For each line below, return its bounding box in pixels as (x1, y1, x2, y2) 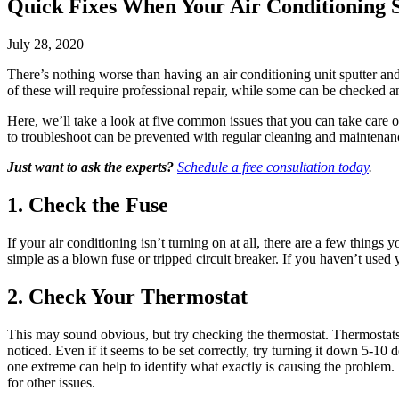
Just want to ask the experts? (7, 159, 174, 175)
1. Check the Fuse (7, 193, 168, 217)
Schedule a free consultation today (177, 159, 369, 175)
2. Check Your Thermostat (7, 285, 248, 309)
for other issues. (7, 374, 95, 390)
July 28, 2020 (7, 37, 84, 53)
